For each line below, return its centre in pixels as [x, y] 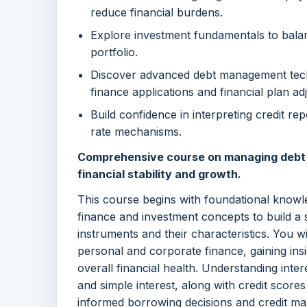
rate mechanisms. [136, 131]
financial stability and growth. [159, 174]
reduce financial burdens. [157, 12]
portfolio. [114, 52]
